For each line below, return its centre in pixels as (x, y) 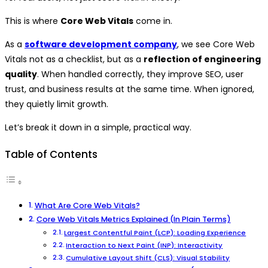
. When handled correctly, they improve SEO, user (140, 74)
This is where (33, 21)
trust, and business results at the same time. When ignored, (130, 89)
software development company (101, 45)
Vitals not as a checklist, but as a (74, 60)
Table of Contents (51, 154)
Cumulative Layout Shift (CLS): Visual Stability (148, 258)
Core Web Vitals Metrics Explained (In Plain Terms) (133, 219)
